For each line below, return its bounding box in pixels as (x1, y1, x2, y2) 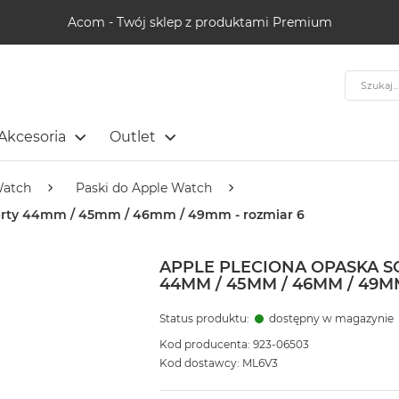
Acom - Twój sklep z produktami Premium (67, 13, 332, 30)
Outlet (110, 128, 156, 145)
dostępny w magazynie (268, 312, 394, 326)
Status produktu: (159, 312, 252, 326)
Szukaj (344, 69, 384, 86)
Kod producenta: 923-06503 (159, 338, 309, 352)
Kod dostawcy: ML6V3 (159, 356, 278, 370)
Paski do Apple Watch (76, 180, 212, 197)
